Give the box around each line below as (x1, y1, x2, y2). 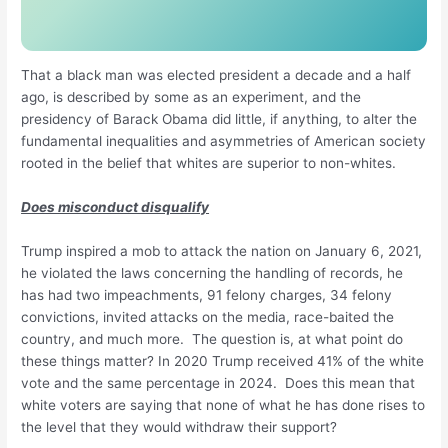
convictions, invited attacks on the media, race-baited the (21, 309, 395, 326)
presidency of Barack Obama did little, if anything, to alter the (21, 111, 418, 128)
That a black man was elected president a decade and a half (21, 67, 412, 84)
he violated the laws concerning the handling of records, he (21, 265, 404, 282)
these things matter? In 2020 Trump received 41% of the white (21, 353, 425, 370)
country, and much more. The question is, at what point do (21, 331, 404, 348)
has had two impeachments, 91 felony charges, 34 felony (21, 287, 393, 304)
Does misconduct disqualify (21, 199, 210, 216)
